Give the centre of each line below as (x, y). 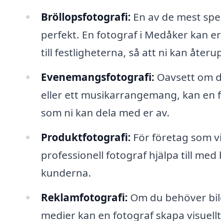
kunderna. (66, 173)
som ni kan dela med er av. (105, 113)
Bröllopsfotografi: (86, 17)
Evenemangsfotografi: (97, 77)
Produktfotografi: (86, 137)
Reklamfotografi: (84, 197)
